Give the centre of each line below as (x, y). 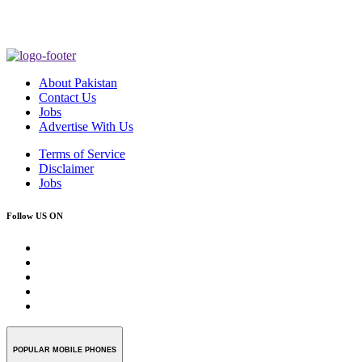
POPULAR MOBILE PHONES (65, 349)
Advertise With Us (86, 126)
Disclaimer (66, 168)
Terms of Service (82, 154)
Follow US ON (35, 215)
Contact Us (67, 97)
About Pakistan (78, 83)
